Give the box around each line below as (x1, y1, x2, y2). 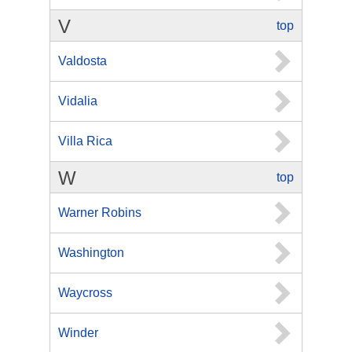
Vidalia (58, 94, 97, 108)
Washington (58, 246, 124, 259)
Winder (58, 326, 98, 339)
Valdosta (58, 54, 107, 68)
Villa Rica (58, 134, 112, 148)
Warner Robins (58, 206, 141, 219)
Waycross (58, 286, 112, 299)
